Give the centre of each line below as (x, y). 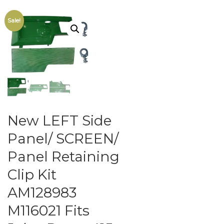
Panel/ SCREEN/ (63, 139)
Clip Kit (32, 175)
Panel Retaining (63, 157)
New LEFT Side (59, 121)
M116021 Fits (48, 211)
